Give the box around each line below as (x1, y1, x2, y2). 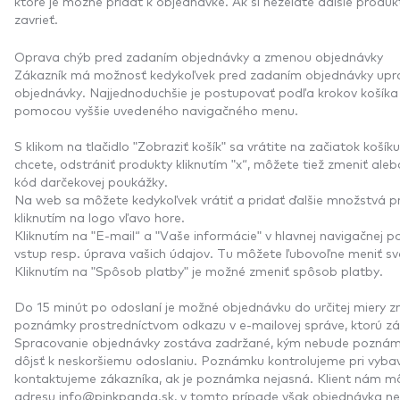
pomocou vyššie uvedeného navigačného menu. (14, 101, 302, 118)
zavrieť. (14, 10, 58, 27)
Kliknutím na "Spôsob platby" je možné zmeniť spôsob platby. (14, 262, 387, 279)
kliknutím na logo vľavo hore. (14, 208, 188, 225)
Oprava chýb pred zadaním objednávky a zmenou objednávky (14, 47, 383, 64)
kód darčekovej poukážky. (14, 172, 171, 189)
